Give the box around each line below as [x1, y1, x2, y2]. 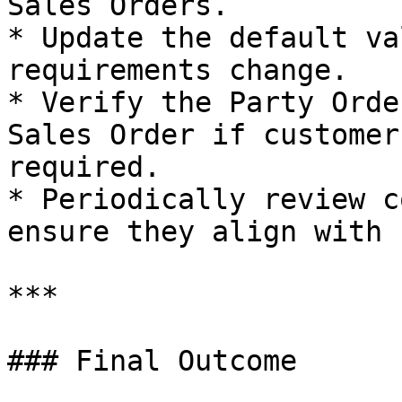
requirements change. [7, 54, 348, 86]
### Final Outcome [7, 345, 297, 377]
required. [7, 151, 161, 183]
